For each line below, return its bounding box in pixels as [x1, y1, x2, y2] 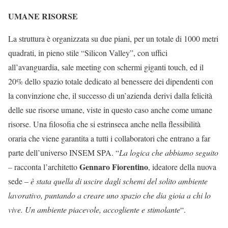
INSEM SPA [67, 147, 111, 158]
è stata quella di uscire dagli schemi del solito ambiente [31, 176, 208, 186]
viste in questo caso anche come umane [87, 104, 212, 115]
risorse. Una [8, 119, 49, 129]
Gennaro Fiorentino [79, 161, 148, 173]
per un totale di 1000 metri [132, 33, 218, 44]
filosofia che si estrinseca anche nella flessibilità [49, 119, 201, 129]
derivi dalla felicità [151, 90, 212, 101]
